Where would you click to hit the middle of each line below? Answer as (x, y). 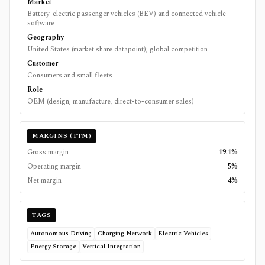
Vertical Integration (112, 247)
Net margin (44, 181)
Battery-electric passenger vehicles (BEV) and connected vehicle (127, 14)
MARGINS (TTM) (62, 136)
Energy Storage (53, 247)
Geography (46, 38)
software (41, 24)
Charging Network (125, 234)
